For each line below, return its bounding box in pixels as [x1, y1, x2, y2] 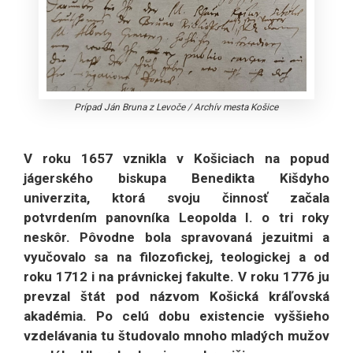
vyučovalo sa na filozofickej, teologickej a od [24, 249, 329, 266]
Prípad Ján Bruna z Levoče [74, 102, 186, 113]
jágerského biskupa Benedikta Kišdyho [24, 170, 329, 187]
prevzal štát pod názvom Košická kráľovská [24, 288, 329, 305]
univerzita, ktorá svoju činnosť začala [24, 190, 329, 206]
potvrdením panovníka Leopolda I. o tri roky [24, 210, 329, 226]
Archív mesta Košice [194, 102, 279, 113]
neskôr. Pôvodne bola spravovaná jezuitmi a [24, 229, 329, 246]
